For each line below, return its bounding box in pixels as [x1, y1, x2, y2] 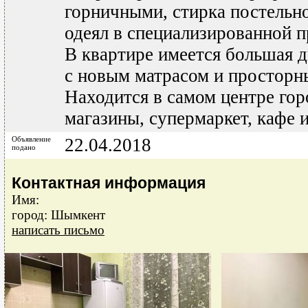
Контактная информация [12, 174, 206, 192]
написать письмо [12, 223, 104, 237]
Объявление [12, 135, 51, 143]
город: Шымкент [12, 208, 105, 222]
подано [12, 143, 36, 151]
